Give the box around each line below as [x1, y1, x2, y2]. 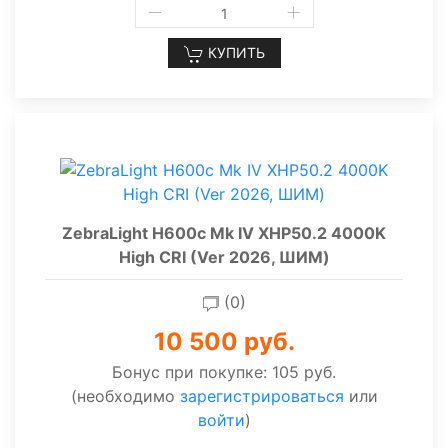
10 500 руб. [153, 327, 295, 357]
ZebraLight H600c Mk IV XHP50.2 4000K [62, 223, 386, 244]
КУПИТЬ [203, 44, 265, 62]
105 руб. [272, 362, 336, 383]
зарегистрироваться [179, 386, 344, 407]
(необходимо [70, 386, 180, 407]
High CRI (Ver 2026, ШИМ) [118, 247, 330, 268]
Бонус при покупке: [112, 362, 272, 383]
